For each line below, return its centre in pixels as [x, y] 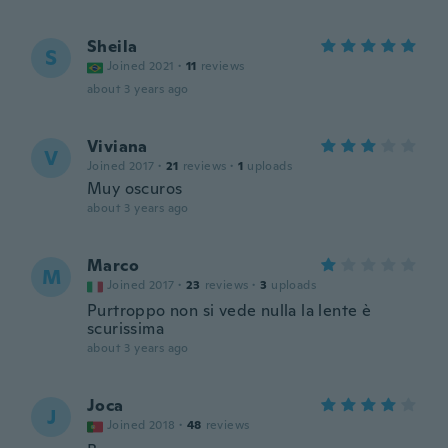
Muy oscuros [135, 188]
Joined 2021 [141, 66]
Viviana [117, 146]
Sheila [112, 46]
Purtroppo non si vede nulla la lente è [229, 310]
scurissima [126, 328]
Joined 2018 [141, 425]
